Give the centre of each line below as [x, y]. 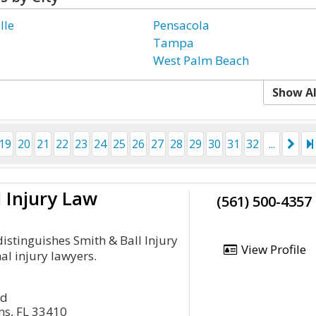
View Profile [272, 249]
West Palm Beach [201, 60]
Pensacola [182, 25]
